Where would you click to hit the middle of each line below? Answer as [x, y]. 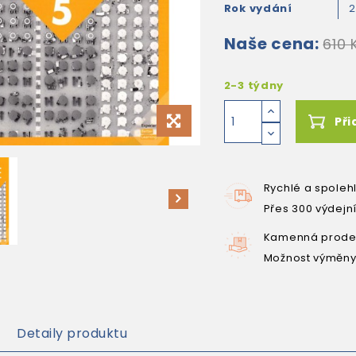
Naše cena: [271, 44]
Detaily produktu [72, 333]
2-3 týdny [254, 85]
